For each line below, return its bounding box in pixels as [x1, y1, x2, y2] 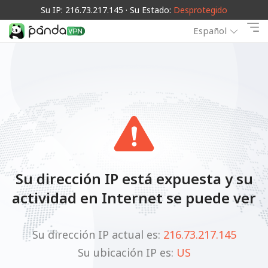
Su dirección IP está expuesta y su [15, 168, 253, 188]
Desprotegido [173, 4, 227, 16]
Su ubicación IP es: [77, 245, 176, 260]
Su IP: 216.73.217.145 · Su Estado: [41, 4, 173, 16]
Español [193, 25, 227, 37]
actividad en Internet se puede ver [12, 187, 256, 208]
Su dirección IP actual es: [32, 227, 163, 242]
